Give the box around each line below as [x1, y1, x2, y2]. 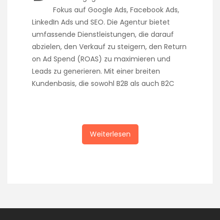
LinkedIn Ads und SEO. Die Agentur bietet [32, 17, 170, 27]
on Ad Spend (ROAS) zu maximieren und [32, 54, 170, 64]
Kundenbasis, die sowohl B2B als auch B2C [32, 78, 174, 88]
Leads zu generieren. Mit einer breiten [32, 66, 160, 76]
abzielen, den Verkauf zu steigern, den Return [32, 41, 187, 52]
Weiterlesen [89, 129, 131, 139]
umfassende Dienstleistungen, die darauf [32, 29, 174, 39]
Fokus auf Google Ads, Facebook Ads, [53, 4, 179, 15]
